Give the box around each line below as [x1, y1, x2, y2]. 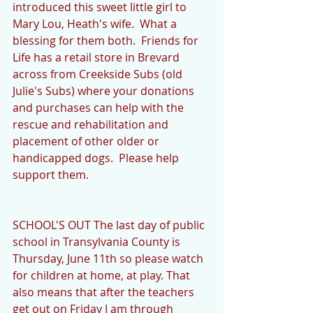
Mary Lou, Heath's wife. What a [13, 15, 180, 31]
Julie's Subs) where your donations [13, 82, 197, 99]
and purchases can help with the [13, 99, 187, 115]
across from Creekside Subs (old [13, 66, 185, 82]
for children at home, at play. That [13, 267, 193, 283]
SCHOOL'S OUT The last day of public [13, 217, 208, 233]
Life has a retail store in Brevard [13, 49, 182, 65]
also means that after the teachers [13, 284, 197, 300]
